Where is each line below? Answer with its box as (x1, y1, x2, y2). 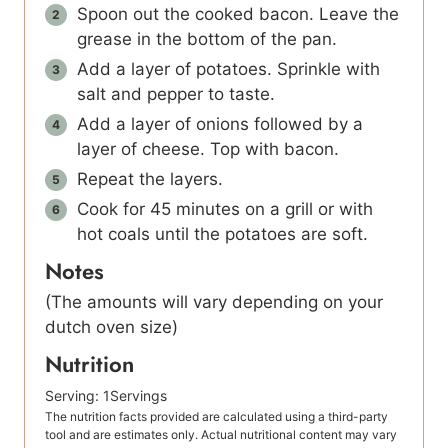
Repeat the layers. (77, 169, 228, 189)
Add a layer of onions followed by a (77, 114, 363, 134)
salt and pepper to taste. (77, 84, 275, 104)
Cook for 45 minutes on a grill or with (77, 199, 373, 219)
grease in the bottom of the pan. (77, 29, 342, 49)
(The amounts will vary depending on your (45, 292, 383, 312)
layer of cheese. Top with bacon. (77, 139, 339, 159)
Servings (110, 387, 167, 404)
